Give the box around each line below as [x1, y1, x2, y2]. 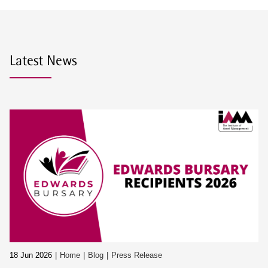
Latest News [10, 52, 77, 69]
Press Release [111, 251, 162, 260]
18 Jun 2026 [10, 251, 52, 260]
